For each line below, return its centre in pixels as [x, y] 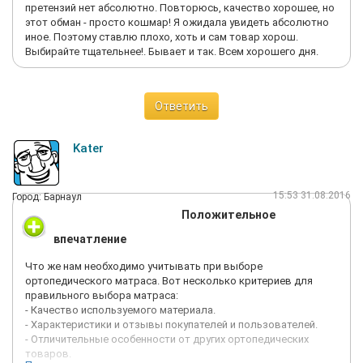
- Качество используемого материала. [120, 310]
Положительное [228, 215]
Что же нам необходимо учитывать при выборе [144, 266]
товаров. [48, 354]
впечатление [90, 239]
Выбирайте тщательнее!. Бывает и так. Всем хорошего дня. [172, 51]
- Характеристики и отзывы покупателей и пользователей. [171, 325]
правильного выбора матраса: [102, 295]
